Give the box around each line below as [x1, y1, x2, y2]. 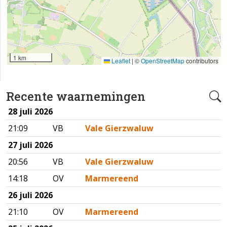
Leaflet [110, 56, 130, 65]
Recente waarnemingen [6, 88, 145, 104]
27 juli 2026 [8, 139, 53, 151]
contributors [184, 56, 218, 65]
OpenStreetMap [141, 56, 184, 65]
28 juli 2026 [8, 106, 53, 118]
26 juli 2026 [8, 190, 53, 201]
